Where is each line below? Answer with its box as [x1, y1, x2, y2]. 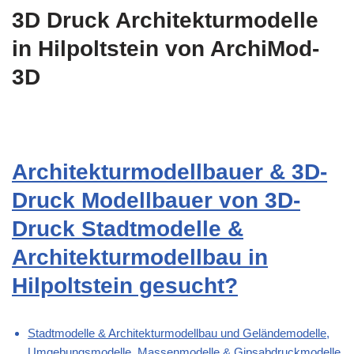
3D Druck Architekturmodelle [12, 8, 318, 33]
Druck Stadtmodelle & [12, 217, 243, 242]
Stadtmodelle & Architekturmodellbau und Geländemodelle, [28, 326, 330, 341]
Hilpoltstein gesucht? [12, 273, 238, 299]
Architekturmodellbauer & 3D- [12, 160, 327, 185]
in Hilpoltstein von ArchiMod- [12, 36, 319, 62]
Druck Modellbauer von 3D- [12, 188, 300, 213]
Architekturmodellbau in [12, 245, 268, 270]
